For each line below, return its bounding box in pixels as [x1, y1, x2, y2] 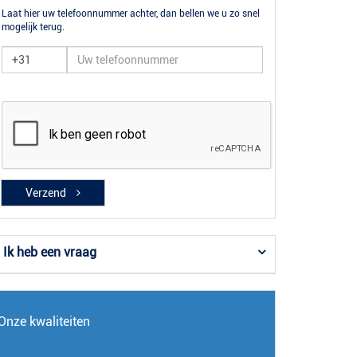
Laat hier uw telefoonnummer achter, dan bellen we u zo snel [2, 8, 260, 20]
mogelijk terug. [2, 22, 65, 33]
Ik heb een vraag [3, 245, 96, 261]
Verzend [25, 186, 69, 200]
